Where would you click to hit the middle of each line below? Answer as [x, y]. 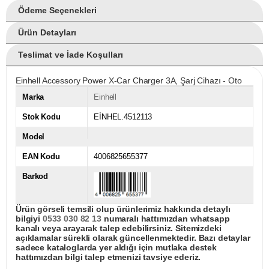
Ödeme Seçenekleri [57, 11]
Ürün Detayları [47, 33]
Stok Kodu [41, 117]
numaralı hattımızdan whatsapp [165, 219]
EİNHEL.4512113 [123, 117]
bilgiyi [29, 219]
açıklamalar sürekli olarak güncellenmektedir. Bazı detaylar [133, 238]
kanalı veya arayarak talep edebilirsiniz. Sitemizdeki [119, 228]
